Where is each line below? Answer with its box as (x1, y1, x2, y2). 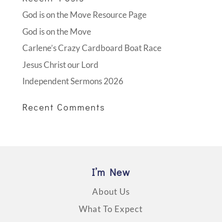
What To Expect (79, 204, 143, 214)
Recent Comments (22, 101, 105, 113)
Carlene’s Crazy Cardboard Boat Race (22, 43, 162, 53)
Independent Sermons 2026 (22, 76, 123, 86)
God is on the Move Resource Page (22, 9, 147, 20)
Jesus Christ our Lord (22, 59, 99, 70)
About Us (92, 186, 130, 197)
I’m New (92, 166, 130, 178)
